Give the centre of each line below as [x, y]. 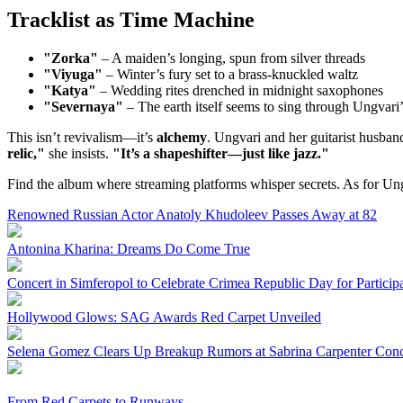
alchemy [182, 138]
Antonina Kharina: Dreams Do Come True [129, 249]
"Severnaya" [83, 107]
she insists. [79, 154]
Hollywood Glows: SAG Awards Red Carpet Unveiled [164, 318]
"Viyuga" [73, 75]
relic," [26, 154]
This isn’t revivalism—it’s [82, 138]
